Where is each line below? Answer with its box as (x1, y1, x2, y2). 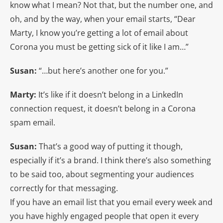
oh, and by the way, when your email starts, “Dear (10, 13, 196, 24)
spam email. (10, 116, 55, 128)
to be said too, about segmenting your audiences (10, 168, 194, 180)
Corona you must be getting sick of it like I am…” (10, 41, 189, 52)
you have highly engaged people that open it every (10, 210, 199, 222)
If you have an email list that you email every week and (10, 196, 213, 208)
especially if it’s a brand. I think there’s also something (10, 154, 211, 166)
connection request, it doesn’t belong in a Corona (10, 103, 196, 114)
